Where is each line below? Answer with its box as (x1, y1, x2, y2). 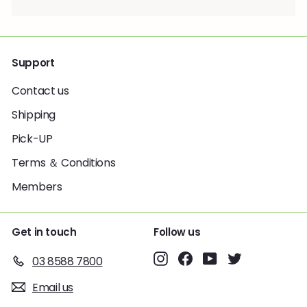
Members (12, 179, 62, 195)
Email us (32, 279, 73, 295)
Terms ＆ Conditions (12, 155, 116, 171)
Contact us (12, 83, 69, 99)
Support (12, 56, 55, 71)
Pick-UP (12, 131, 53, 147)
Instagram (167, 249, 221, 265)
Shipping (12, 107, 56, 123)
